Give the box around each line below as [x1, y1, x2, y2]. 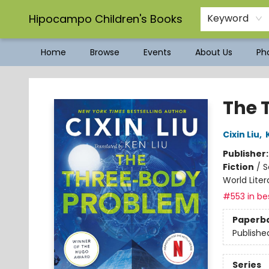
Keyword [207, 11, 249, 25]
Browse [90, 46, 119, 58]
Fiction [222, 161, 254, 173]
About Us [195, 46, 232, 58]
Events [144, 46, 171, 58]
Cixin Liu [222, 128, 259, 141]
